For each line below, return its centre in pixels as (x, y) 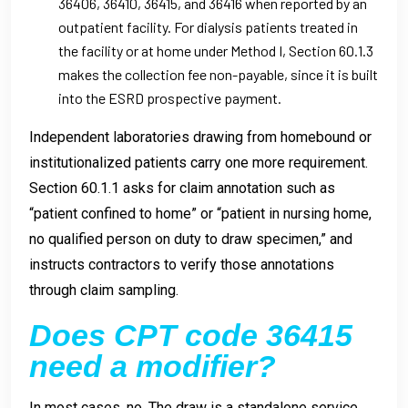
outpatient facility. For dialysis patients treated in (208, 26)
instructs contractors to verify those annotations (182, 264)
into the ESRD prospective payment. (170, 97)
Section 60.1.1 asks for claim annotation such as (182, 188)
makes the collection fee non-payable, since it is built (218, 74)
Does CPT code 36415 (191, 335)
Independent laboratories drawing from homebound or (200, 137)
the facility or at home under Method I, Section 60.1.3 (216, 50)
